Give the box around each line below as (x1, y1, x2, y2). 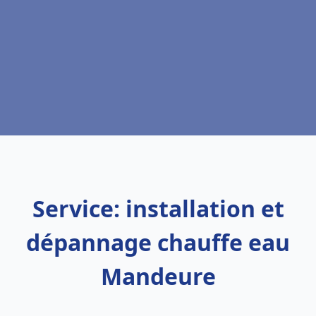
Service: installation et (32, 193, 284, 224)
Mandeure (100, 261, 216, 291)
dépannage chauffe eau (26, 227, 290, 257)
